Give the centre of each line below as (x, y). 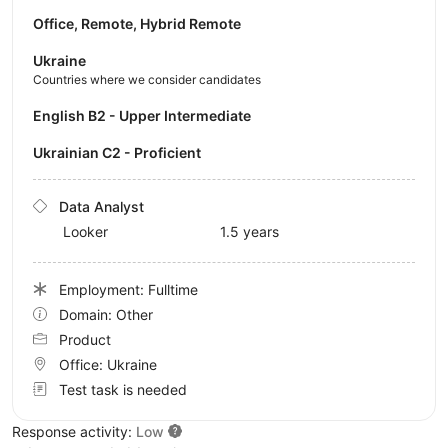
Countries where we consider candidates (147, 79)
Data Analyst (101, 206)
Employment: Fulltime (128, 289)
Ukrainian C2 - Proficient (122, 152)
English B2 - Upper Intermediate (146, 115)
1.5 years (249, 231)
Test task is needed (123, 389)
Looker (85, 231)
